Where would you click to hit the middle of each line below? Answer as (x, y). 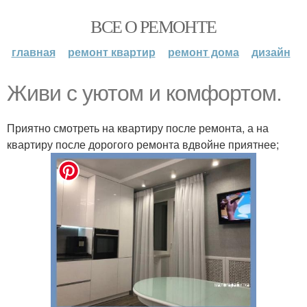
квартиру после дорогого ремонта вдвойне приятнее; (143, 144)
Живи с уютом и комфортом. (144, 93)
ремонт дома (203, 52)
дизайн (271, 52)
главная (33, 52)
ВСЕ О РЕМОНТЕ (153, 26)
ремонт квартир (111, 52)
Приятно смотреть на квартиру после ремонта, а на (138, 128)
